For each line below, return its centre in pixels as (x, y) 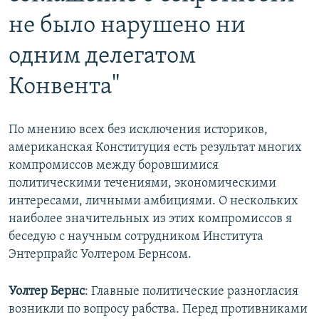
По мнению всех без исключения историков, (138, 130)
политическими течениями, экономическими (142, 183)
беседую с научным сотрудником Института (136, 236)
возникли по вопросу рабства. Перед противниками (158, 309)
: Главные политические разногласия (192, 291)
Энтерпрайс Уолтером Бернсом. (100, 254)
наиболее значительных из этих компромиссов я (150, 219)
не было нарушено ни (127, 26)
